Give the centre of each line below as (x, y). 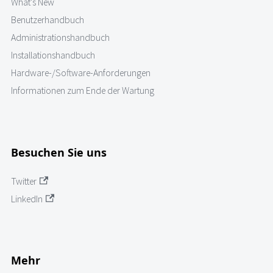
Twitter (24, 181)
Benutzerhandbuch (48, 20)
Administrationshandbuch (60, 38)
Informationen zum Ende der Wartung (83, 91)
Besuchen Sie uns (59, 152)
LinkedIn (27, 199)
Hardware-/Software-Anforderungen (81, 73)
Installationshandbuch (53, 55)
